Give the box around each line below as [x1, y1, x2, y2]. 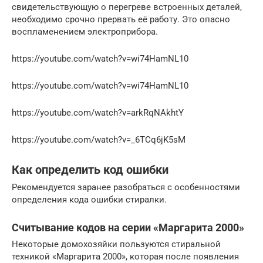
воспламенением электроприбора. [12, 26, 158, 38]
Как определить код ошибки [12, 163, 168, 177]
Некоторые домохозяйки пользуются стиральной [12, 239, 221, 250]
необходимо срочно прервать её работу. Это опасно [12, 14, 230, 25]
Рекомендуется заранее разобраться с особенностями [12, 182, 240, 193]
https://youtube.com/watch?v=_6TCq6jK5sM [12, 134, 186, 146]
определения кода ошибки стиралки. [12, 194, 167, 205]
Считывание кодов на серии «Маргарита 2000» [12, 221, 244, 234]
